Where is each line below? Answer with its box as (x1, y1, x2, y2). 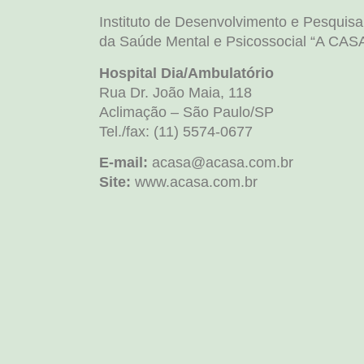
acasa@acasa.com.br (148, 154, 293, 171)
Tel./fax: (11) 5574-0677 (99, 123, 253, 140)
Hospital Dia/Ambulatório (99, 64, 274, 81)
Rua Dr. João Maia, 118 (99, 84, 252, 101)
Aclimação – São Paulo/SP (99, 103, 274, 120)
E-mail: (99, 154, 148, 171)
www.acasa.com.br (131, 174, 258, 191)
